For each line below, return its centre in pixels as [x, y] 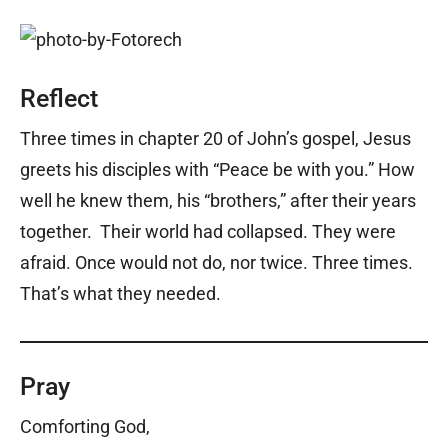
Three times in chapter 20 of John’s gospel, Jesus [215, 139]
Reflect [59, 99]
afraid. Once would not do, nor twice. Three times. [216, 263]
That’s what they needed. [120, 294]
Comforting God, [85, 427]
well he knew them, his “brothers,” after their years [218, 201]
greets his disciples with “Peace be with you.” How [217, 170]
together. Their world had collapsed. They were [208, 232]
